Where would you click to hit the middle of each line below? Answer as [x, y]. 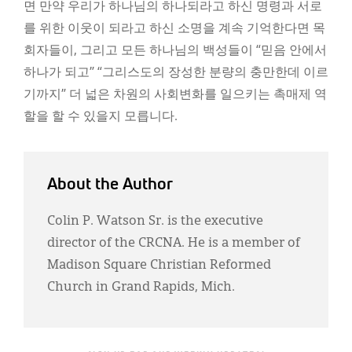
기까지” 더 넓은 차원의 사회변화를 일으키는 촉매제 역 [175, 95]
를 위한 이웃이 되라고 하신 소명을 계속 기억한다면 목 [174, 29]
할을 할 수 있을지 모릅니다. [101, 117]
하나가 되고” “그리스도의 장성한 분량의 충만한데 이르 [176, 73]
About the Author [110, 185]
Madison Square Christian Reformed [159, 265]
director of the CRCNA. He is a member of [174, 243]
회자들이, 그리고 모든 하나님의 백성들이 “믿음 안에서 [175, 51]
